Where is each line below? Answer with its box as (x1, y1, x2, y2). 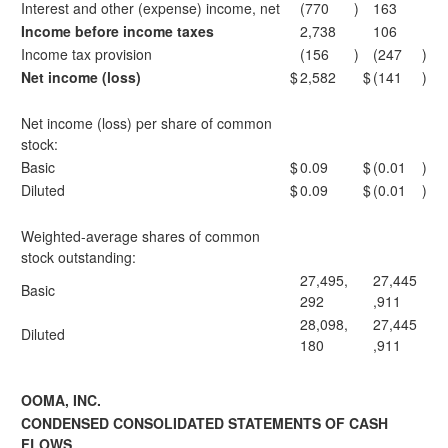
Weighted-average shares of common (21, 226, 260, 246)
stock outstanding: (21, 247, 136, 267)
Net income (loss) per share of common (21, 113, 272, 133)
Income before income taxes (21, 21, 214, 41)
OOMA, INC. (21, 390, 101, 410)
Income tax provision (21, 44, 152, 64)
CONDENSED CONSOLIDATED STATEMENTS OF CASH (21, 413, 388, 433)
